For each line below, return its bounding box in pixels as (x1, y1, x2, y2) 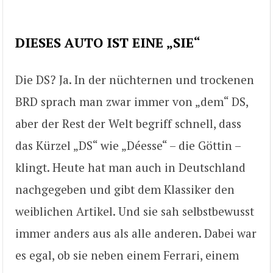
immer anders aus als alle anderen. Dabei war (15, 225, 257, 241)
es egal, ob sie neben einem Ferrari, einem (15, 247, 239, 263)
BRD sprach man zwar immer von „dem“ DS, (15, 93, 248, 109)
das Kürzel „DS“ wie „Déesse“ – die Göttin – (15, 137, 241, 153)
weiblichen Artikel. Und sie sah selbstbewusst (15, 203, 254, 219)
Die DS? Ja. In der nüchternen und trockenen (15, 71, 254, 87)
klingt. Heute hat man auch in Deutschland (15, 159, 246, 175)
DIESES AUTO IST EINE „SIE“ (15, 33, 200, 51)
